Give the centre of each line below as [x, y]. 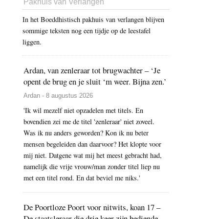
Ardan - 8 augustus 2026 [58, 96]
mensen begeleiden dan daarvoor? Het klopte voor [92, 144]
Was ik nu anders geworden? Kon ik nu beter [86, 133]
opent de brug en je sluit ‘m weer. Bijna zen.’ [95, 82]
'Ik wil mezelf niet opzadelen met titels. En [83, 110]
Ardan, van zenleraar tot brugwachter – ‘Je [92, 70]
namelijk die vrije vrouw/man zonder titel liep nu [92, 167]
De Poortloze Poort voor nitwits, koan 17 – [92, 207]
